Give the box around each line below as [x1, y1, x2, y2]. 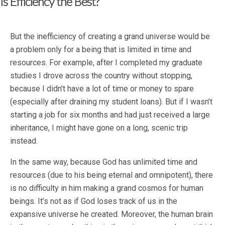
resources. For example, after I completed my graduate [10, 58, 202, 68]
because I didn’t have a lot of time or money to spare [10, 84, 194, 94]
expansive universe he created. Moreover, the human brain [10, 209, 213, 219]
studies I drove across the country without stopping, [10, 71, 192, 81]
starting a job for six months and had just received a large [10, 110, 210, 120]
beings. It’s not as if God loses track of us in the [10, 196, 177, 206]
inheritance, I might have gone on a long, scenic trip [10, 123, 188, 133]
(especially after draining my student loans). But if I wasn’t [10, 97, 212, 107]
